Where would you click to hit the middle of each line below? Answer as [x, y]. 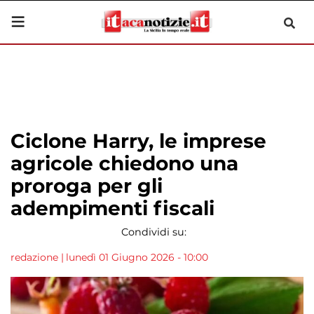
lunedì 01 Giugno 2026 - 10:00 [137, 257]
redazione [34, 257]
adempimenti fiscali [112, 208]
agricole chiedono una [124, 163]
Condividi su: [153, 232]
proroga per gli [87, 186]
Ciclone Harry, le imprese [138, 141]
